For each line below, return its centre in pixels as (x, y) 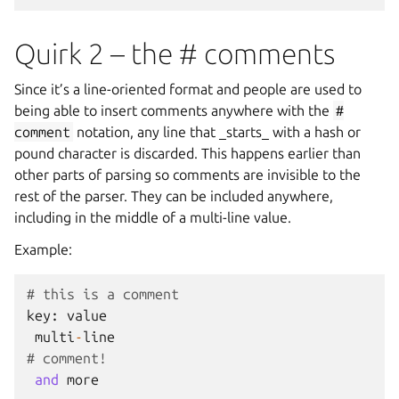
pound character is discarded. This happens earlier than (187, 153)
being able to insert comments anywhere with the (174, 110)
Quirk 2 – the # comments (175, 53)
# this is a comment (103, 294)
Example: (43, 249)
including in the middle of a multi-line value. (153, 217)
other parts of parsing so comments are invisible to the (187, 175)
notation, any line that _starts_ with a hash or (217, 132)
